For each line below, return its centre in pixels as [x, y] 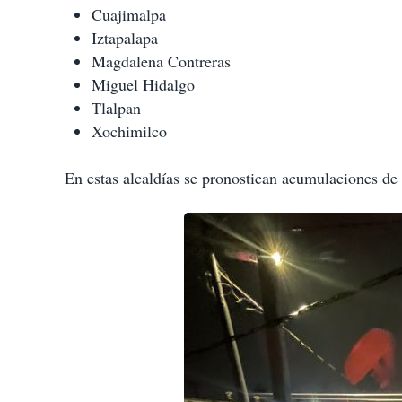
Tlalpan [116, 108]
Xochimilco [129, 131]
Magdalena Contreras [161, 61]
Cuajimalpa [129, 15]
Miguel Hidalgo [143, 85]
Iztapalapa [125, 38]
